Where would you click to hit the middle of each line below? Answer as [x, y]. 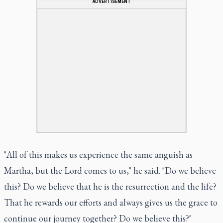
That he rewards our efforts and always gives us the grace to [111, 202]
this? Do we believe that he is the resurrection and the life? [110, 186]
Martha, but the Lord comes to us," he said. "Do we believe [110, 170]
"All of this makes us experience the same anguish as [98, 154]
